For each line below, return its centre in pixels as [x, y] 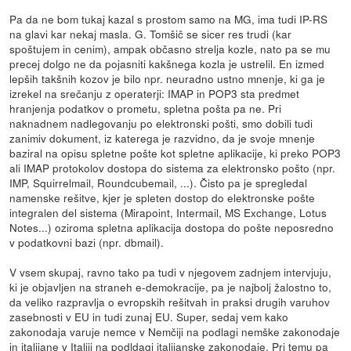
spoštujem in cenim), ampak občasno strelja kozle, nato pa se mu [170, 48]
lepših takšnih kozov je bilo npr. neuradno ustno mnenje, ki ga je [168, 78]
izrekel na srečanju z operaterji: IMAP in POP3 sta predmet [155, 93]
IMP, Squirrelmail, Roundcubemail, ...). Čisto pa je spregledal [159, 182]
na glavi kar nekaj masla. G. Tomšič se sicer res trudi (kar [151, 33]
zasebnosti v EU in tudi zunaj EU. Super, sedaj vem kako [149, 316]
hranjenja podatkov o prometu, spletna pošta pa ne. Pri [146, 108]
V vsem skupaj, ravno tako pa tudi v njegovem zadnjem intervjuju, [171, 271]
